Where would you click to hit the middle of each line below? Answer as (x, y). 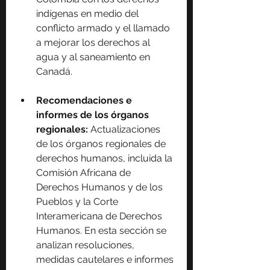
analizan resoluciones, (86, 245)
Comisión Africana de (85, 173)
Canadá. (54, 72)
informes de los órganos (94, 115)
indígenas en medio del (89, 14)
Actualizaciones (125, 130)
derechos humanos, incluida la (105, 159)
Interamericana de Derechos (100, 216)
